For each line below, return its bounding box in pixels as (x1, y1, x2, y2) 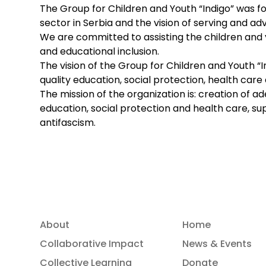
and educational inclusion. (40, 44, 160, 58)
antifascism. (40, 115, 96, 129)
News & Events (182, 236, 252, 251)
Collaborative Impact (40, 236, 144, 251)
